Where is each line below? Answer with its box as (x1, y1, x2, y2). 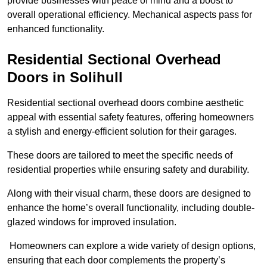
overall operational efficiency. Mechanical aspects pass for (7, 10, 252, 20)
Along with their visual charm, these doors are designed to (7, 188, 251, 199)
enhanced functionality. (7, 24, 104, 35)
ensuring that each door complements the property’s (7, 255, 225, 266)
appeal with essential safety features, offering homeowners (7, 112, 254, 123)
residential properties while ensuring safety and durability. (7, 164, 249, 175)
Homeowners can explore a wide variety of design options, (7, 241, 256, 252)
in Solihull (48, 69, 123, 86)
